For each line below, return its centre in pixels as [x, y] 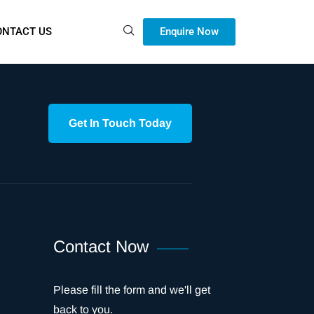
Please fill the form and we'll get [132, 290]
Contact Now [101, 246]
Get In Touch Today [120, 123]
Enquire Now [189, 31]
